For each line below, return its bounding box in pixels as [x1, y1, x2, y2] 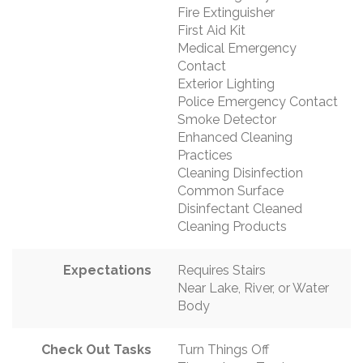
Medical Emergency [177, 40, 297, 56]
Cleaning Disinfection [177, 164, 303, 181]
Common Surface [177, 182, 284, 199]
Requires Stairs [177, 262, 266, 278]
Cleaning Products [177, 218, 287, 234]
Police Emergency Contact [177, 93, 338, 109]
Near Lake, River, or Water [177, 280, 329, 296]
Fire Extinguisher [177, 4, 275, 20]
